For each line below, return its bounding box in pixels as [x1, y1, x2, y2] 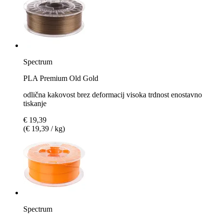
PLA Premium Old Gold [23, 74, 98, 82]
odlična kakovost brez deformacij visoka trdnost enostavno [23, 90, 202, 99]
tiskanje [23, 99, 46, 108]
